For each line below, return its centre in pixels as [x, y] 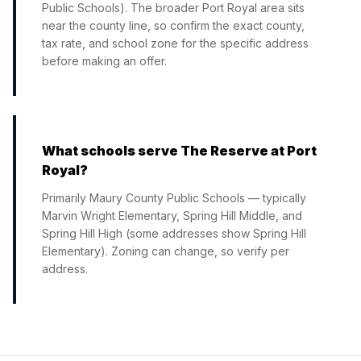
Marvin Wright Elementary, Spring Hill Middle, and [172, 216]
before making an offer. [104, 61]
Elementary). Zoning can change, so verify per [166, 251]
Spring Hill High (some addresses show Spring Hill [174, 233]
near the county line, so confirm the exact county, [173, 25]
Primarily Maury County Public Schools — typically [174, 198]
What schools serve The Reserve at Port [179, 151]
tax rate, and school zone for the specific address [175, 43]
